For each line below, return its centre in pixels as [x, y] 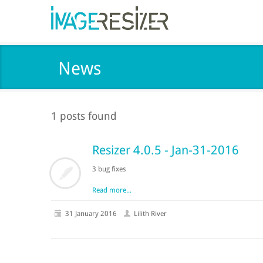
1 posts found [84, 116]
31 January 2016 [91, 214]
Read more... [112, 190]
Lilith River [150, 214]
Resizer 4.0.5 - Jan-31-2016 [166, 150]
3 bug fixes [109, 169]
